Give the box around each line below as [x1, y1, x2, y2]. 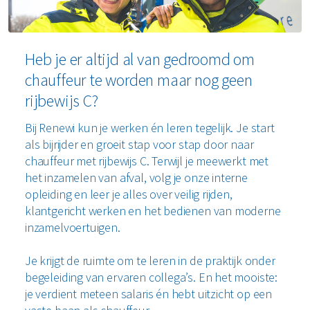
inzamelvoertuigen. [25, 219, 120, 235]
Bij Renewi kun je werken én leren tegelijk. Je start [25, 119, 275, 136]
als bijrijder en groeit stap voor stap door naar [25, 136, 254, 152]
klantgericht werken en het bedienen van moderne [25, 202, 281, 219]
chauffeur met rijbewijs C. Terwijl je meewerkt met [25, 152, 269, 169]
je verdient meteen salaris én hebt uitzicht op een [25, 285, 273, 302]
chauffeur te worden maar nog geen [25, 69, 253, 91]
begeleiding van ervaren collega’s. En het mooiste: [25, 268, 278, 285]
